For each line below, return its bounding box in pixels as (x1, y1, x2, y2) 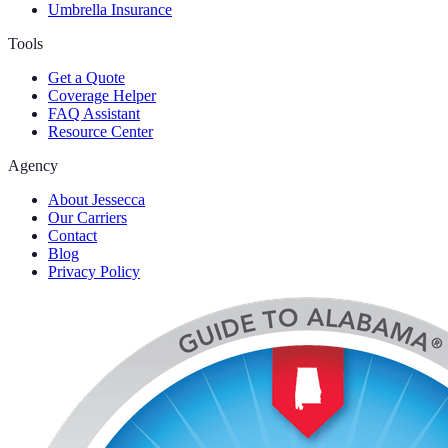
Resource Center (48, 122, 153, 140)
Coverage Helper (48, 86, 156, 104)
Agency (8, 156, 58, 174)
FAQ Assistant (48, 104, 140, 122)
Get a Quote (48, 68, 125, 86)
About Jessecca (48, 190, 145, 208)
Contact (48, 226, 97, 244)
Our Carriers (48, 208, 127, 226)
